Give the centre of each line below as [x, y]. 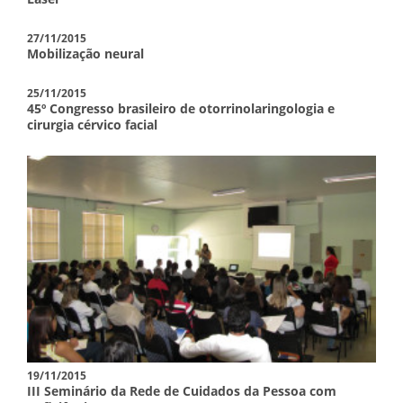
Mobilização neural [85, 54]
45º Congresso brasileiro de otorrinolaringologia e [181, 108]
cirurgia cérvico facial [92, 125]
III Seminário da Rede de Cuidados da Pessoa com [182, 390]
